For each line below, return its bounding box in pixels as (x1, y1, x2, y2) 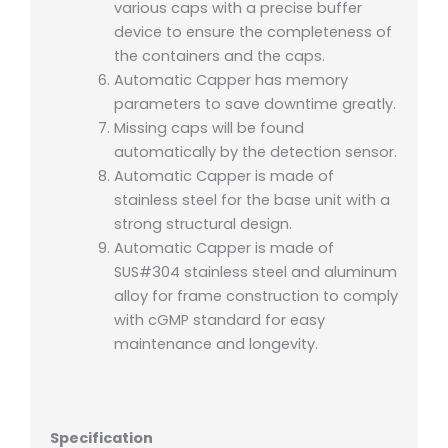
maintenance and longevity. (113, 334, 318, 355)
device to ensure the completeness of (113, 22, 392, 43)
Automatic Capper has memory (113, 70, 348, 91)
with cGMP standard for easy (113, 310, 325, 331)
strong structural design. (113, 214, 292, 235)
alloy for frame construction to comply (113, 286, 398, 307)
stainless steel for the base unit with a (113, 190, 390, 211)
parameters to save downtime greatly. (113, 94, 396, 115)
